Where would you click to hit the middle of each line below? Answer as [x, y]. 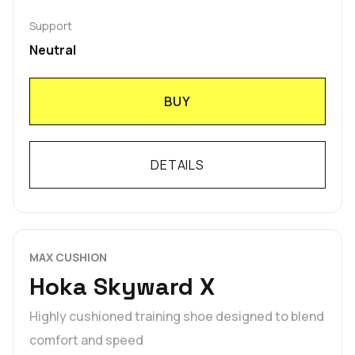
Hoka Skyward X [122, 286]
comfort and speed [86, 340]
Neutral [53, 50]
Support [51, 25]
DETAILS [177, 164]
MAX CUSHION [68, 257]
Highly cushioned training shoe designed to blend [177, 316]
